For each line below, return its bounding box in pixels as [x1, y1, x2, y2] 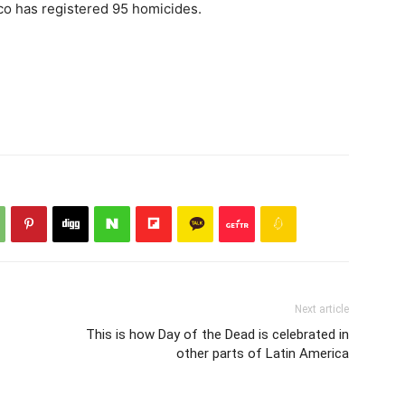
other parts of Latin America [176, 344, 349, 362]
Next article [295, 302, 349, 316]
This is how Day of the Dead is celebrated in [86, 325, 349, 343]
